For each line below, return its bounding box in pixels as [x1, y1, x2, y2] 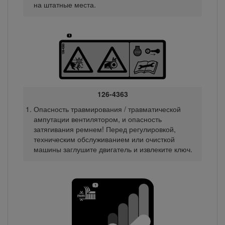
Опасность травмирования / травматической [33, 103, 181, 114]
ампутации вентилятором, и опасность [33, 114, 162, 124]
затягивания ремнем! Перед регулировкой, [33, 124, 176, 134]
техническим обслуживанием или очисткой [33, 134, 175, 144]
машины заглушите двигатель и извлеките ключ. [33, 144, 192, 154]
